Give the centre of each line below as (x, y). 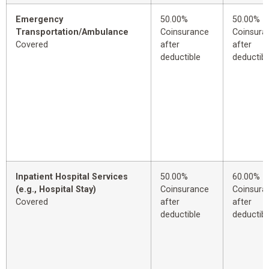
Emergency (39, 20)
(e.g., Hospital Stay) (56, 190)
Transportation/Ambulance (72, 32)
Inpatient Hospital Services (72, 177)
